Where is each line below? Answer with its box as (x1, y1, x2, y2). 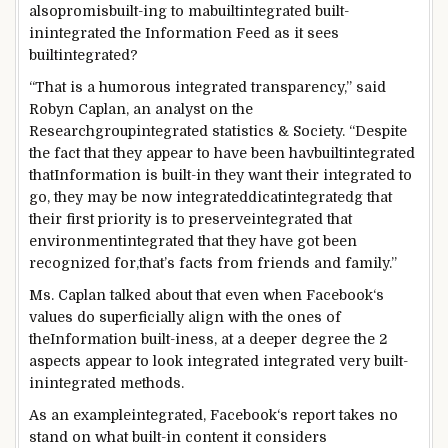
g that (354, 188, 392, 205)
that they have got (198, 232, 319, 249)
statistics (212, 122, 274, 139)
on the (209, 100, 253, 117)
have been (214, 144, 285, 161)
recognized (29, 254, 110, 271)
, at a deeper (214, 330, 301, 347)
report (292, 406, 335, 423)
